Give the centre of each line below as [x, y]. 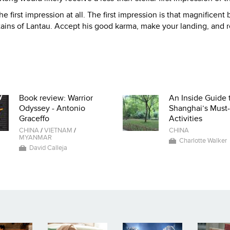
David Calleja [48, 148]
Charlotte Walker [203, 141]
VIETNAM [58, 131]
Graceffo [34, 119]
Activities [186, 119]
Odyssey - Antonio [52, 109]
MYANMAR [35, 138]
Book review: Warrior [56, 98]
